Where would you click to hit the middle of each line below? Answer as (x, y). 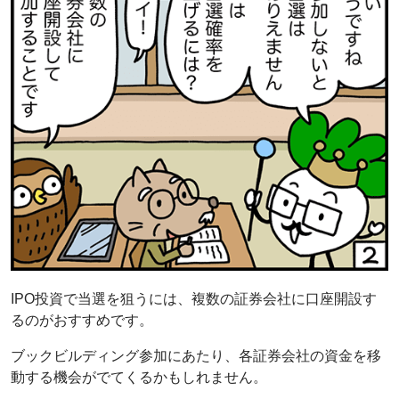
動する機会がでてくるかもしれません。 (139, 377)
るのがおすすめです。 (82, 320)
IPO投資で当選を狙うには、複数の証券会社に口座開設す (194, 298)
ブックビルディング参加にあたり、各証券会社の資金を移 (196, 355)
